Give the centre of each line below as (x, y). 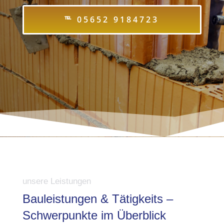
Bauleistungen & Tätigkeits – (97, 199)
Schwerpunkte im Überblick (94, 215)
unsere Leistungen (56, 181)
